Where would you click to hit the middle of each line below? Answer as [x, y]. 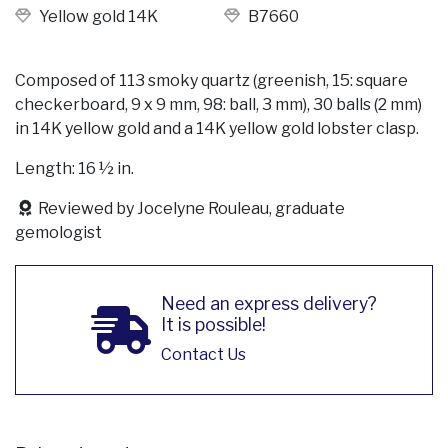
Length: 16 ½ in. [74, 168]
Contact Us [203, 354]
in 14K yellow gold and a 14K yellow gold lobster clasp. [217, 128]
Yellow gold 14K [98, 16]
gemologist [58, 232]
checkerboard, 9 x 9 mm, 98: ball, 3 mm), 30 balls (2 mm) [218, 104]
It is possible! [213, 324]
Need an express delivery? [269, 303]
